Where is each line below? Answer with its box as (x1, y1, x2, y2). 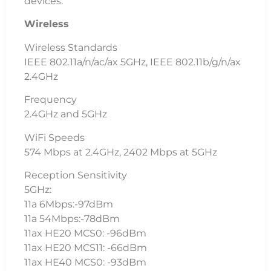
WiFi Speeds (24, 131, 85, 143)
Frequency (24, 94, 77, 106)
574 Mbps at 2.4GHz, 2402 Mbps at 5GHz (24, 146, 217, 158)
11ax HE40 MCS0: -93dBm (24, 256, 146, 268)
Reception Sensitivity (24, 169, 127, 181)
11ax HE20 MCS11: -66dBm (24, 241, 147, 253)
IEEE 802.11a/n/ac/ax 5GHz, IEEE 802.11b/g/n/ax (24, 56, 241, 68)
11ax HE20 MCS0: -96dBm (24, 227, 146, 239)
